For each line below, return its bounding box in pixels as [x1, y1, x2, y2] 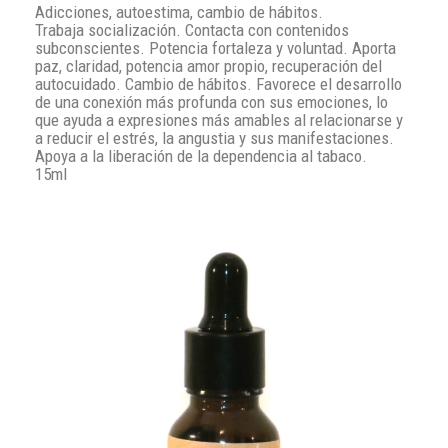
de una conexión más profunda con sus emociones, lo [35, 91, 388, 112]
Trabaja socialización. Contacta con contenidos [35, 19, 349, 40]
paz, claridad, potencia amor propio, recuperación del [35, 55, 382, 76]
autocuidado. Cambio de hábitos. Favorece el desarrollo [35, 73, 402, 94]
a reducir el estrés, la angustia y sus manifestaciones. [35, 127, 394, 148]
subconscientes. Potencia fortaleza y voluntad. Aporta [35, 37, 396, 58]
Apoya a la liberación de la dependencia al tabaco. [35, 145, 367, 166]
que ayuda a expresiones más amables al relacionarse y [35, 109, 403, 130]
